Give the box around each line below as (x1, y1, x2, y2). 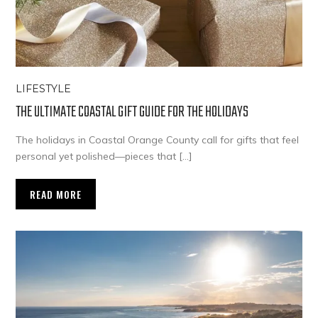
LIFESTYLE (16, 82, 72, 96)
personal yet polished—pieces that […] (16, 150, 192, 163)
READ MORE (30, 187, 82, 202)
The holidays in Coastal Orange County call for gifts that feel (16, 133, 300, 147)
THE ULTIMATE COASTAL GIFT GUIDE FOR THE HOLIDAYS (16, 100, 249, 125)
